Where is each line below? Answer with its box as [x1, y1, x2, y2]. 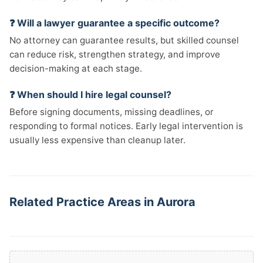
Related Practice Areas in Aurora [9, 195, 195, 209]
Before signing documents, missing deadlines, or [9, 106, 214, 117]
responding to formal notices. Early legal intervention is [9, 120, 243, 131]
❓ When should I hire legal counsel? [9, 89, 171, 100]
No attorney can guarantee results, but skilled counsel [9, 35, 239, 46]
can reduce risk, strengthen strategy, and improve [9, 49, 220, 60]
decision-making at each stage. [9, 63, 142, 74]
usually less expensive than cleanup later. [9, 134, 186, 146]
